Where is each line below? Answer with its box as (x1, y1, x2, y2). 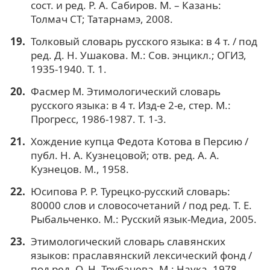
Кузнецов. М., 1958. (30, 162, 129, 176)
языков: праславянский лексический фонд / (30, 248, 252, 262)
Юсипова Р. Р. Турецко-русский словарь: (30, 184, 230, 198)
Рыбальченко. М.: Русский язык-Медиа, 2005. (30, 212, 257, 226)
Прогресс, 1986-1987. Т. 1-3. (30, 111, 166, 126)
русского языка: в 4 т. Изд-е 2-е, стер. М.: (30, 98, 231, 112)
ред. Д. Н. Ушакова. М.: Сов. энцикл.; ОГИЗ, (30, 48, 246, 62)
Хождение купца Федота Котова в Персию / (30, 134, 248, 148)
